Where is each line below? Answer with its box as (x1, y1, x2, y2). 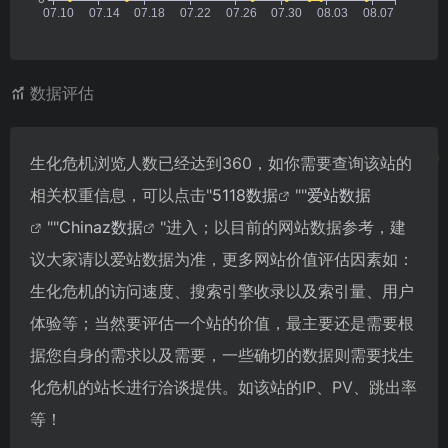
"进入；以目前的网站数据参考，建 (160, 216, 406, 237)
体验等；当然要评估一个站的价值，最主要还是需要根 (30, 312, 414, 333)
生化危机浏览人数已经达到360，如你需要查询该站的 (30, 152, 412, 173)
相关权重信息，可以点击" (30, 184, 212, 205)
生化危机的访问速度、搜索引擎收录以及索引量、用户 (30, 280, 414, 301)
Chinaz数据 (59, 216, 143, 237)
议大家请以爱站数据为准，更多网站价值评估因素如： (30, 248, 414, 269)
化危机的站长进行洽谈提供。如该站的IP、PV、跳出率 (30, 376, 417, 397)
